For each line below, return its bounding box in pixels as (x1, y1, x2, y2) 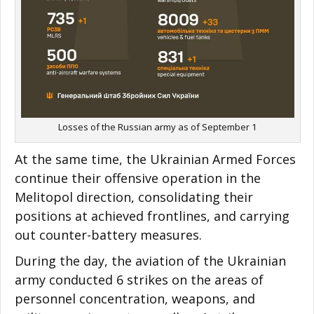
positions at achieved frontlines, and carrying (15, 207, 289, 225)
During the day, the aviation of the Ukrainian (15, 252, 286, 270)
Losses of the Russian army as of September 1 (58, 121, 257, 134)
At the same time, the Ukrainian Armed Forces (15, 151, 296, 168)
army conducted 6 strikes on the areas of (15, 271, 264, 289)
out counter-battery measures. (15, 226, 202, 244)
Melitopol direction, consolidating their (15, 189, 253, 206)
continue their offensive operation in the (15, 170, 261, 187)
